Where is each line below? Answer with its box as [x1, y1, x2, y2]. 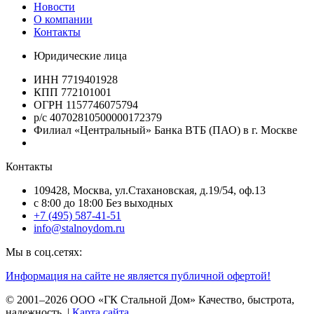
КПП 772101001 [34, 86, 111, 99]
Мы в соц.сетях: [6, 246, 82, 259]
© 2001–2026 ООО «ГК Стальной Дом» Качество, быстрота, [6, 294, 294, 306]
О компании [34, 13, 93, 26]
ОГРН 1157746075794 [34, 99, 138, 111]
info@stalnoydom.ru [34, 222, 125, 235]
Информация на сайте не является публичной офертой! [6, 270, 271, 282]
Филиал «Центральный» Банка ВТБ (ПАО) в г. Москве [34, 124, 297, 137]
